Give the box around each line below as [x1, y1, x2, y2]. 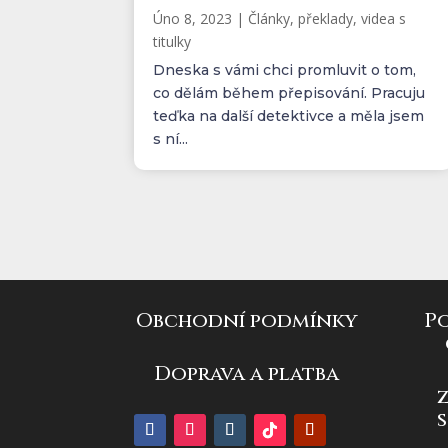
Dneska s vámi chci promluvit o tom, [153, 60, 417, 79]
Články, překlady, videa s [248, 8, 407, 28]
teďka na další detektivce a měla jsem [153, 106, 425, 125]
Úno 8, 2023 [153, 8, 233, 28]
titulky [153, 31, 192, 51]
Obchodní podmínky [135, 307, 358, 335]
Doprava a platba [154, 359, 340, 387]
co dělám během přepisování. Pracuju [153, 83, 426, 102]
